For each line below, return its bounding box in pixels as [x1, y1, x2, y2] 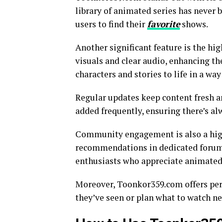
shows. [180, 18, 208, 30]
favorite [147, 18, 180, 30]
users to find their [75, 18, 147, 30]
